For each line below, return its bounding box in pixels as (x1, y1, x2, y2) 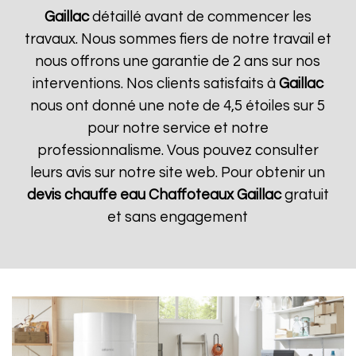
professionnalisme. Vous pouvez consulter (37, 143, 319, 158)
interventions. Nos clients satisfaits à (32, 76, 279, 91)
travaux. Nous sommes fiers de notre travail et (24, 32, 331, 47)
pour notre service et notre (87, 121, 269, 136)
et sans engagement (107, 210, 249, 225)
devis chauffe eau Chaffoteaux (26, 188, 234, 203)
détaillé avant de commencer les (88, 10, 311, 25)
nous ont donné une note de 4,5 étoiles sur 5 (30, 99, 326, 114)
